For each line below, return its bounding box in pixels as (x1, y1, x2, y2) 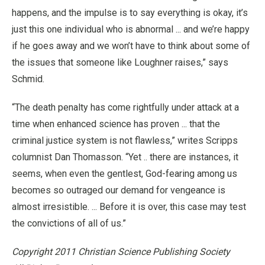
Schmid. (12, 73, 44, 85)
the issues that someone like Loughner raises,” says (12, 56, 228, 68)
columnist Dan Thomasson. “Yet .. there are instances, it (12, 151, 238, 163)
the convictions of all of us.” (12, 217, 126, 229)
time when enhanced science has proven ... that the (12, 118, 220, 130)
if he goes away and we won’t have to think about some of (12, 40, 250, 51)
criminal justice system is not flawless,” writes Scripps (12, 134, 238, 146)
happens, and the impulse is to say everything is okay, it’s (12, 7, 248, 18)
